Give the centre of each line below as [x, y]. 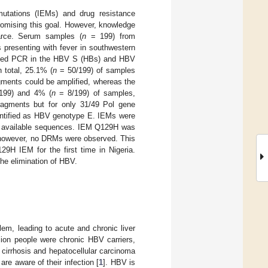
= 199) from [111, 36]
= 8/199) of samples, [95, 93]
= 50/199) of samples [96, 70]
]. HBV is [119, 262]
